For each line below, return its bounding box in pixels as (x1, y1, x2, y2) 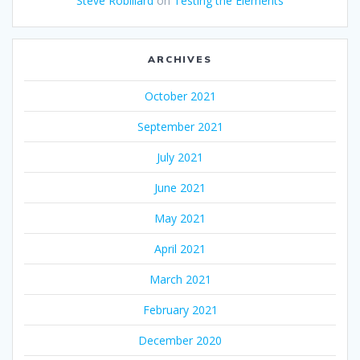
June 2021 (154, 180, 206, 196)
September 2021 (137, 119, 223, 135)
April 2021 (154, 241, 206, 257)
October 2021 (144, 88, 216, 104)
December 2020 (138, 333, 222, 349)
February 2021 (142, 302, 218, 318)
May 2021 (154, 211, 206, 227)
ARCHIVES (147, 53, 213, 66)
